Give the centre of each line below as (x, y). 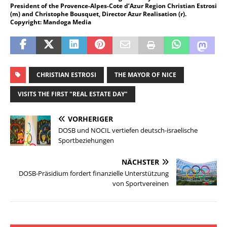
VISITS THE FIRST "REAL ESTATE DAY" (73, 94)
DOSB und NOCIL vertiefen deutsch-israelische (128, 130)
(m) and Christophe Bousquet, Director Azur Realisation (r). (98, 14)
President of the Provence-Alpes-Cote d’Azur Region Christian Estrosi (113, 6)
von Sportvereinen (141, 183)
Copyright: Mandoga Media (51, 22)
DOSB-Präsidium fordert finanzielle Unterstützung (94, 173)
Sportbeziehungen (86, 140)
